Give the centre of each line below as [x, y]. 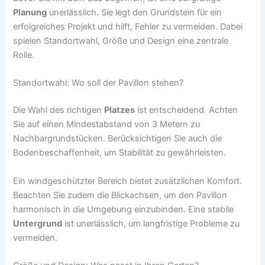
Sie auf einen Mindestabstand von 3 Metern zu [107, 125]
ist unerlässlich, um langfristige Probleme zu [151, 223]
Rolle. [24, 55]
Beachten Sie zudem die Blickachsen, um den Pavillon [120, 195]
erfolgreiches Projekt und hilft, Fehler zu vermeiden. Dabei [128, 26]
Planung [30, 12]
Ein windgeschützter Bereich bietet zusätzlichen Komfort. [128, 181]
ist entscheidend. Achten [187, 110]
